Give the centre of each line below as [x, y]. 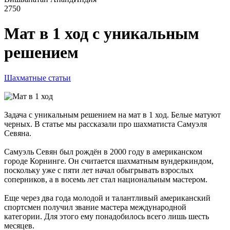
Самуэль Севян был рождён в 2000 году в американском [103, 151]
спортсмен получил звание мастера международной [95, 207]
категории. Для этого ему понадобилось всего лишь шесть [107, 216]
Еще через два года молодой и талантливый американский [107, 198]
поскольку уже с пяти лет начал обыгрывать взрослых [99, 170]
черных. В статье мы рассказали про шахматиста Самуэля [106, 124]
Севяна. [18, 133]
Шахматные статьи [37, 78]
